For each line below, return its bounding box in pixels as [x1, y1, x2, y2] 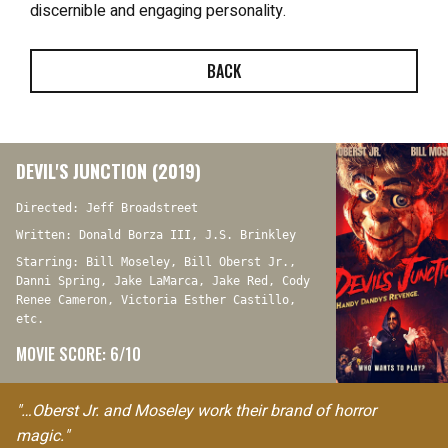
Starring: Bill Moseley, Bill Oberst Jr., [16, 255, 296, 269]
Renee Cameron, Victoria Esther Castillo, [16, 293, 296, 307]
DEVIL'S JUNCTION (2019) [16, 158, 201, 184]
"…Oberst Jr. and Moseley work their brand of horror [16, 399, 376, 423]
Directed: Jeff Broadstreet [16, 201, 198, 215]
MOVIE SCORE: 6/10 [16, 342, 141, 366]
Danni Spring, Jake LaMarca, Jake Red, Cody [16, 274, 310, 288]
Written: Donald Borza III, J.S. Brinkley [16, 228, 296, 242]
